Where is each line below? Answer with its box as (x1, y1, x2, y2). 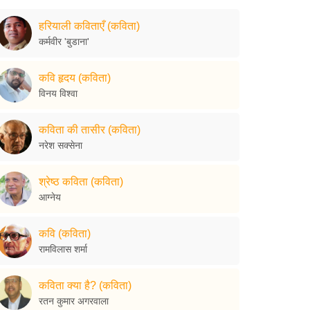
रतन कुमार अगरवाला (39, 295, 109, 307)
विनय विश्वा (39, 87, 77, 99)
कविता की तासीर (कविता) (39, 123, 140, 136)
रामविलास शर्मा (39, 243, 87, 255)
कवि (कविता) (39, 227, 91, 239)
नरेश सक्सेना (39, 139, 82, 151)
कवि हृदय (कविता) (39, 71, 111, 84)
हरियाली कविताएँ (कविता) (39, 19, 140, 32)
